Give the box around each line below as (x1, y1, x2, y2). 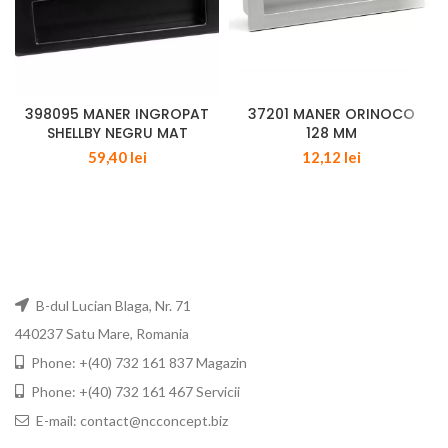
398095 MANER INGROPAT (25, 103, 209, 124)
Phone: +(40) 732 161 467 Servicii (28, 382, 240, 400)
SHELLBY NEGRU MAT (46, 122, 188, 143)
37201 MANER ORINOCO (247, 103, 415, 124)
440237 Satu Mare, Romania (15, 324, 189, 342)
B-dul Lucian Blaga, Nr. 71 (33, 296, 191, 314)
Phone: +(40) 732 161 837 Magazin (28, 353, 247, 371)
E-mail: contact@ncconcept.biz (33, 411, 228, 429)
